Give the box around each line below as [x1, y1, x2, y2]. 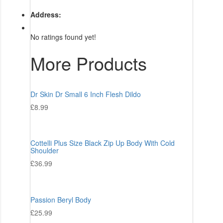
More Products [30, 50, 147, 76]
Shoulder [30, 145, 59, 156]
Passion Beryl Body [30, 194, 91, 205]
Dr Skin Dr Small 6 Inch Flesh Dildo [30, 89, 141, 99]
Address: [30, 9, 61, 19]
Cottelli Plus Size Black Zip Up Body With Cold [30, 138, 175, 148]
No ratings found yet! [30, 31, 96, 42]
